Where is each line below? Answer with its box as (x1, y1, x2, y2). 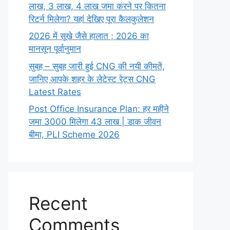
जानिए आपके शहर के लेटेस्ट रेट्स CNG (29, 73, 156, 84)
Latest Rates (29, 86, 81, 97)
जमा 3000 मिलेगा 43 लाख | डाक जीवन (29, 117, 161, 127)
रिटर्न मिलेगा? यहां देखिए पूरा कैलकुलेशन (29, 13, 154, 24)
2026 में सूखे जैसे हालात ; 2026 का (29, 31, 149, 41)
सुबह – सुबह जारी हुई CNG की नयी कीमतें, (29, 61, 165, 71)
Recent (29, 193, 88, 214)
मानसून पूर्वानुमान (29, 44, 81, 54)
